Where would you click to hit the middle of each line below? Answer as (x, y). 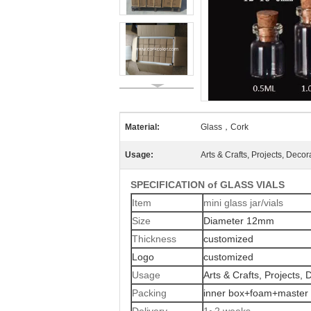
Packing (149, 293)
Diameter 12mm (239, 221)
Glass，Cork (225, 127)
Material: (142, 127)
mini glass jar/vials (243, 203)
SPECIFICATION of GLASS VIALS (208, 185)
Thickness (154, 239)
